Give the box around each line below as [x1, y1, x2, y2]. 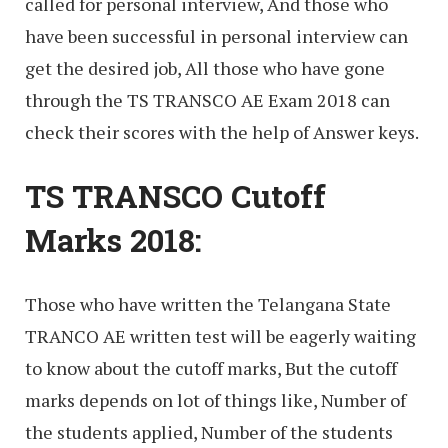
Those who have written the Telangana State [25, 291, 391, 316]
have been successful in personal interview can [25, 24, 408, 49]
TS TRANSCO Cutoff [25, 176, 326, 217]
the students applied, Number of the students [25, 419, 393, 444]
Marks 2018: [25, 220, 202, 261]
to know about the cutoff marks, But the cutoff [25, 355, 397, 380]
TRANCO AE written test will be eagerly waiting [25, 323, 416, 348]
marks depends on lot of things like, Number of [25, 387, 406, 412]
